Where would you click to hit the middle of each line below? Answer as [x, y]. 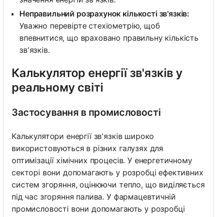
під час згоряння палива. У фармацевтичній [94, 197]
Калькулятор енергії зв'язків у [97, 73]
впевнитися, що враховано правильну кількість [109, 38]
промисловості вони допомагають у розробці [98, 209]
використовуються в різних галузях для [88, 148]
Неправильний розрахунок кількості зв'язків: [105, 14]
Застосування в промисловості [86, 113]
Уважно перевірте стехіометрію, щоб [90, 26]
